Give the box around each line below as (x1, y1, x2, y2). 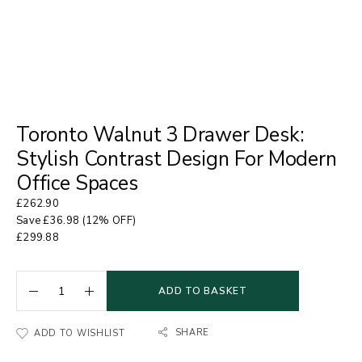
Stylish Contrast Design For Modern (16, 145, 337, 173)
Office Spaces (16, 170, 138, 197)
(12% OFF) (79, 213, 137, 228)
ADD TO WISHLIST (34, 327, 125, 339)
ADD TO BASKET (158, 284, 247, 297)
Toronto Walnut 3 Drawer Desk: (16, 121, 305, 149)
